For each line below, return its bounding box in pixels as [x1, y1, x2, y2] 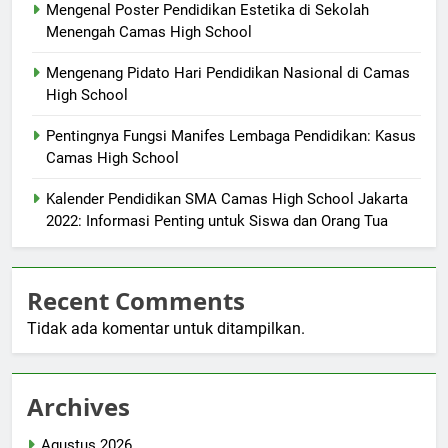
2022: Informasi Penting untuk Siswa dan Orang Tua [46, 211, 388, 230]
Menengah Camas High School [46, 22, 252, 41]
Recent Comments [27, 283, 245, 317]
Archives [27, 389, 130, 423]
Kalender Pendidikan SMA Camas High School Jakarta [46, 189, 408, 208]
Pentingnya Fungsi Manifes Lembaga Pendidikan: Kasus [46, 126, 416, 145]
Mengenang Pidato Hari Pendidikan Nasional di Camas [46, 63, 410, 82]
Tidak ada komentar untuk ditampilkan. [27, 318, 305, 338]
